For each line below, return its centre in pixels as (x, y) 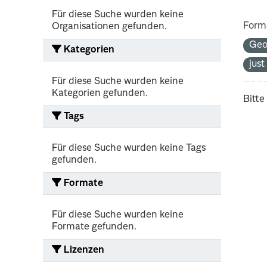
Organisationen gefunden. (109, 27)
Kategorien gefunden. (100, 93)
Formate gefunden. (94, 227)
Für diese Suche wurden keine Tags (129, 148)
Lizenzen (83, 250)
